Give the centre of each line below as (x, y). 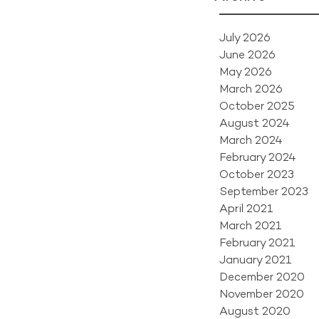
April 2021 (246, 208)
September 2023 (264, 191)
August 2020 (255, 311)
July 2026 (245, 37)
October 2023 (257, 174)
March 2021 (251, 225)
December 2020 (262, 277)
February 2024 (258, 157)
